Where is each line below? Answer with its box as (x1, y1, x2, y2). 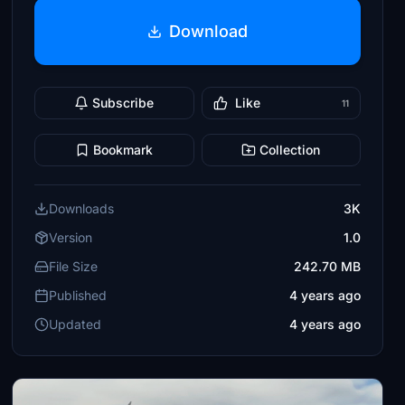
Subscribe (92, 95, 155, 110)
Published (49, 287, 108, 303)
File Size (49, 259, 99, 274)
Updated (49, 316, 102, 332)
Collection (259, 142, 321, 157)
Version (49, 230, 93, 245)
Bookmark (93, 142, 154, 157)
